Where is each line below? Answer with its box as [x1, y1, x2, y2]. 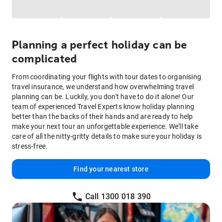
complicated [12, 53, 77, 66]
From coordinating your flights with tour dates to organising [12, 73, 202, 81]
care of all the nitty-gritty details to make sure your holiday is [12, 132, 202, 141]
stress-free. [12, 142, 48, 151]
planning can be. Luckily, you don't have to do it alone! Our [12, 93, 194, 101]
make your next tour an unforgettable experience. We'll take [12, 122, 198, 131]
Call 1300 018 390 [85, 192, 151, 202]
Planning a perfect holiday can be [12, 39, 187, 52]
